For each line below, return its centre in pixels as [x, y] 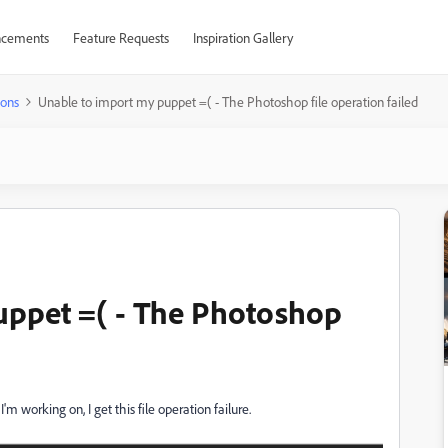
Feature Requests [120, 37]
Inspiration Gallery [242, 37]
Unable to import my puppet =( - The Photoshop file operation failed [228, 101]
